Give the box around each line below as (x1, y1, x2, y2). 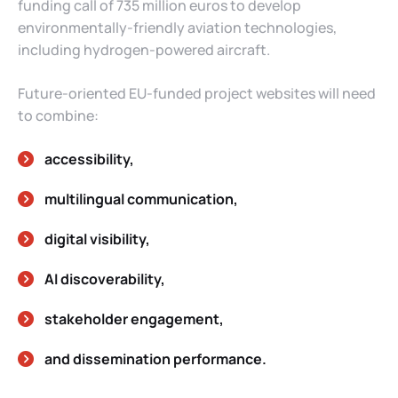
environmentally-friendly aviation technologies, (18, 17, 337, 37)
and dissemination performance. (44, 348, 267, 369)
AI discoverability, (44, 268, 165, 289)
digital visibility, (44, 228, 150, 249)
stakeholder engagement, (44, 308, 224, 329)
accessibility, (44, 148, 134, 169)
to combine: (18, 105, 99, 125)
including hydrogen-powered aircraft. (18, 39, 270, 60)
